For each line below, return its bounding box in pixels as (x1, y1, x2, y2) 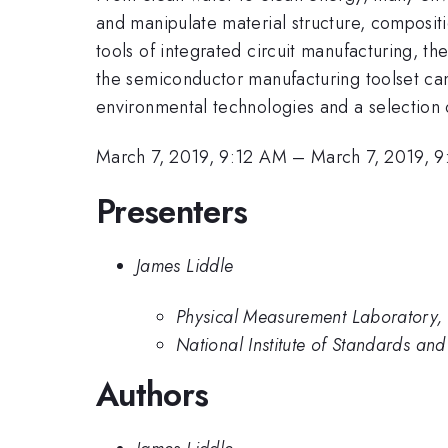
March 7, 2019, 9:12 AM (96, 144, 287, 171)
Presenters (96, 187, 248, 235)
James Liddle (136, 253, 234, 280)
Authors (96, 370, 209, 418)
